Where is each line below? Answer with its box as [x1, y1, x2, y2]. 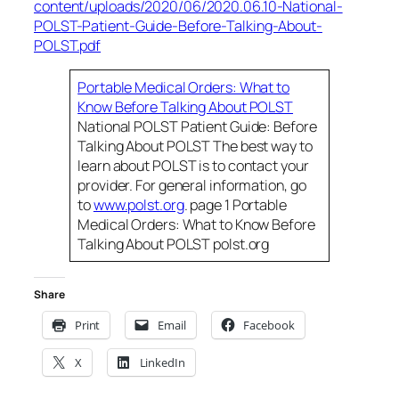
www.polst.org [93, 195, 184, 216]
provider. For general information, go [77, 175, 306, 196]
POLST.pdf [34, 36, 102, 55]
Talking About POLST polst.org [77, 234, 270, 255]
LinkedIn [139, 354, 185, 370]
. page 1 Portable [183, 195, 287, 216]
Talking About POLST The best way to [77, 136, 313, 157]
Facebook [243, 316, 295, 333]
